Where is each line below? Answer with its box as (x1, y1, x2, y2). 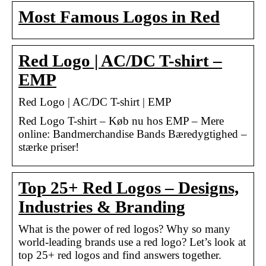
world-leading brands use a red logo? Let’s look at (18, 235, 246, 248)
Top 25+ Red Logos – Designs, (18, 178, 239, 197)
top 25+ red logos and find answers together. (18, 248, 221, 261)
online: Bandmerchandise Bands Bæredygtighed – (18, 127, 247, 140)
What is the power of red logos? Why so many (18, 222, 230, 235)
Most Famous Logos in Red (18, 7, 220, 26)
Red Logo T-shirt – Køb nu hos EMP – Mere (18, 114, 224, 127)
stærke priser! (18, 140, 79, 153)
